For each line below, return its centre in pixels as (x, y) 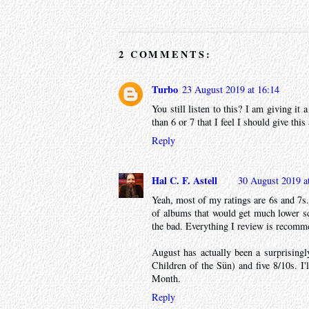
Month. (166, 279)
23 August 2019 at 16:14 (231, 89)
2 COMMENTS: (165, 54)
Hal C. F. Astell (185, 181)
